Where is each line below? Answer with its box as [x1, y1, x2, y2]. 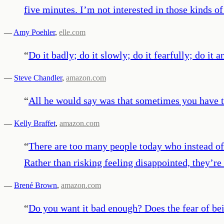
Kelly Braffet [14, 118, 55, 127]
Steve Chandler [14, 73, 62, 82]
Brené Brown [14, 180, 57, 189]
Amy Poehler [13, 27, 55, 36]
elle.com [59, 27, 85, 36]
